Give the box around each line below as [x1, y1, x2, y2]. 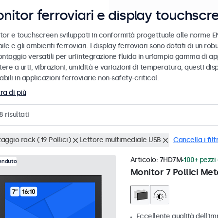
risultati [3, 110, 29, 119]
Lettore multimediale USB [79, 136, 161, 145]
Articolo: [130, 156, 160, 164]
